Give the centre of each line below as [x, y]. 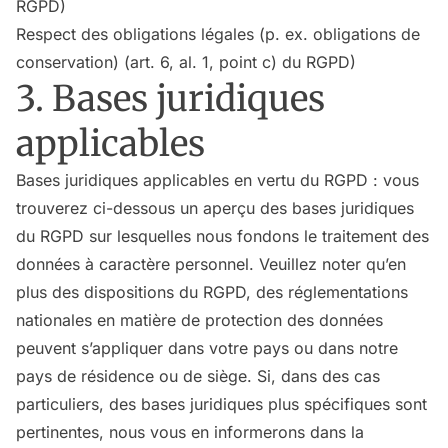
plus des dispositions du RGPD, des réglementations [212, 292]
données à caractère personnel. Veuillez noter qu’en [211, 264]
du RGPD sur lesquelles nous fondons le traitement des [222, 236]
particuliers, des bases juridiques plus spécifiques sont [221, 404]
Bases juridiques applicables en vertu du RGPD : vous [217, 180]
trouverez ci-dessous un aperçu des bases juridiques [215, 208]
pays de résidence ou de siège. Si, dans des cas [198, 376]
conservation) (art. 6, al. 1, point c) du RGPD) [186, 62]
